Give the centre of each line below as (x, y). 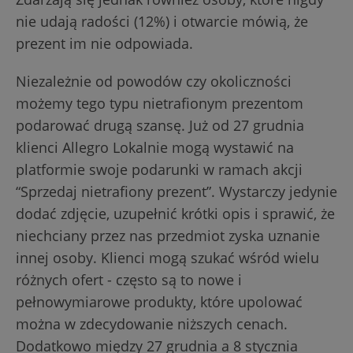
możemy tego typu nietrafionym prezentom (160, 104)
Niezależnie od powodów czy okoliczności (154, 82)
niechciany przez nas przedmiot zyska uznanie (168, 236)
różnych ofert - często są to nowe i (129, 280)
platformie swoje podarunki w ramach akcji (159, 170)
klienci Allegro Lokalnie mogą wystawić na (155, 148)
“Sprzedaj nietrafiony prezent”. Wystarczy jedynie (176, 192)
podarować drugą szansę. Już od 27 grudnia (160, 126)
